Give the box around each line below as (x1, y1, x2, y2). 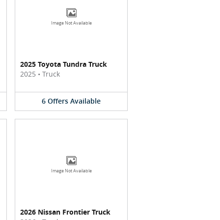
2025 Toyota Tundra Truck (20, 59, 107, 69)
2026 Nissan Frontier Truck (20, 207, 110, 217)
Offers (48, 97, 68, 105)
